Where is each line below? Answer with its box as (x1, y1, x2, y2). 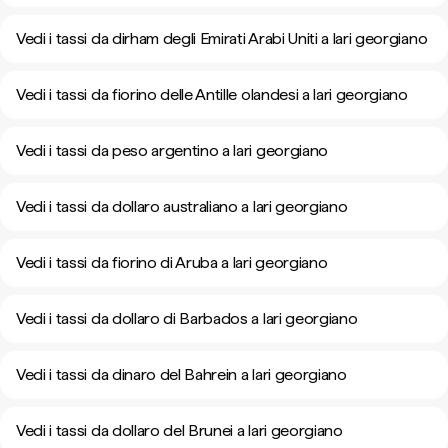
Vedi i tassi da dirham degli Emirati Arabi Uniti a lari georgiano (16, 29, 428, 48)
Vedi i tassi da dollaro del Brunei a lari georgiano (16, 421, 343, 440)
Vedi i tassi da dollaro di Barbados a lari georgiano (16, 309, 358, 328)
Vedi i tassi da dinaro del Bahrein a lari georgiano (16, 365, 347, 384)
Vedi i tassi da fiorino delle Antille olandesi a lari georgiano (16, 85, 408, 104)
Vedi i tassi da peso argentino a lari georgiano (16, 141, 328, 160)
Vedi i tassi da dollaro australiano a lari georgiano (16, 197, 348, 216)
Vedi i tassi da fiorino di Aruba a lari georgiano (16, 253, 328, 272)
